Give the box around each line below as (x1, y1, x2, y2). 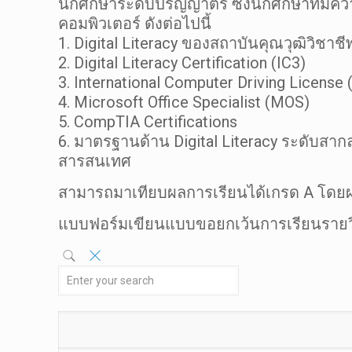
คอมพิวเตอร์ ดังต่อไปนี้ (58, 14, 212, 33)
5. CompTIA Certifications (58, 112, 238, 131)
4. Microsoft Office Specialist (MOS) (58, 93, 310, 112)
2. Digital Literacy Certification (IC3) (58, 53, 306, 72)
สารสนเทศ (58, 152, 132, 170)
